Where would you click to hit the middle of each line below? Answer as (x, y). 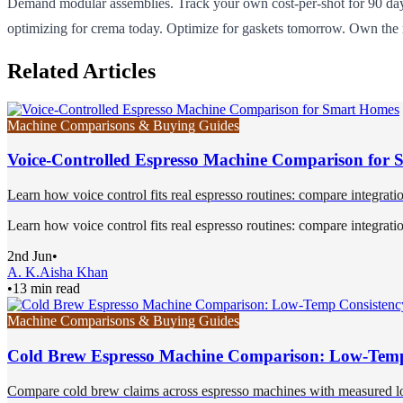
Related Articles (81, 71)
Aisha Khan (74, 273)
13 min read (46, 289)
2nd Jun (30, 256)
